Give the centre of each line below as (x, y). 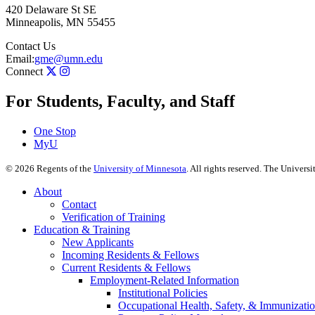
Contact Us (31, 46)
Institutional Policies (163, 293)
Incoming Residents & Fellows (130, 255)
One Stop (55, 131)
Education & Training (82, 230)
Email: (20, 59)
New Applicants (98, 243)
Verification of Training (114, 217)
